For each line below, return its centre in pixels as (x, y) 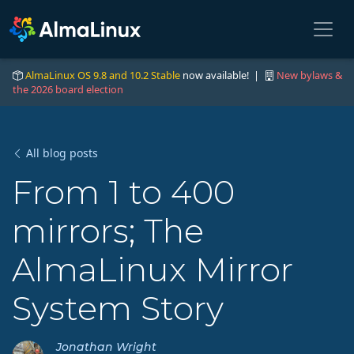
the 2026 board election (68, 89)
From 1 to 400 (123, 192)
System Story (118, 308)
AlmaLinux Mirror (153, 269)
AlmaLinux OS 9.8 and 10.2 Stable (103, 75)
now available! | (222, 75)
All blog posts (62, 153)
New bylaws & (309, 75)
